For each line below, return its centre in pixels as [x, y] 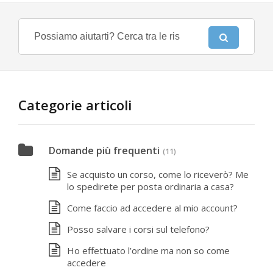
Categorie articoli [75, 105]
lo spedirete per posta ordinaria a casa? [151, 186]
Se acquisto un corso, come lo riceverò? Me [158, 174]
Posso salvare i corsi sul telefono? [138, 229]
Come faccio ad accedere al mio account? [152, 208]
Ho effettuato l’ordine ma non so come [148, 250]
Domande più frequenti [104, 151]
